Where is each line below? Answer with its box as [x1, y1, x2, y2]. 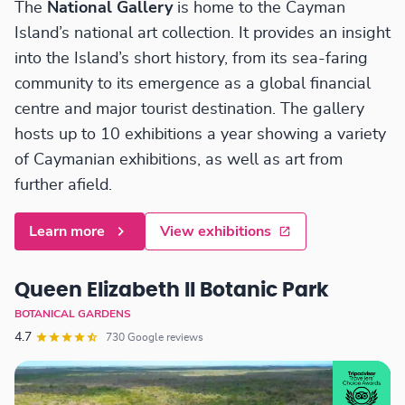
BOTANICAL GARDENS [14, 308, 131, 320]
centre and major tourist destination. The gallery [14, 101, 364, 118]
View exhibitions [160, 224, 271, 240]
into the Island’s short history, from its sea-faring [14, 51, 368, 68]
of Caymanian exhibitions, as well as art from [14, 152, 343, 169]
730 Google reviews [127, 332, 203, 344]
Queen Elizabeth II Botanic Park [14, 281, 329, 301]
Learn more [29, 224, 105, 240]
